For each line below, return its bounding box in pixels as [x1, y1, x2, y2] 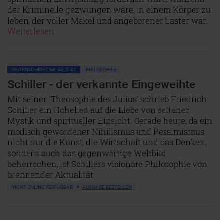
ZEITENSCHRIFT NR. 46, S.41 [11, 67, 76, 72]
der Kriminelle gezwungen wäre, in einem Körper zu [7, 4, 211, 15]
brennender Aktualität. [7, 169, 95, 180]
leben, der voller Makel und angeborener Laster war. [7, 15, 208, 26]
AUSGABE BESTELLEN [82, 184, 132, 190]
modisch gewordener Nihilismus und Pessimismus [7, 126, 204, 137]
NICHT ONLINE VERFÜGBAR [11, 184, 77, 190]
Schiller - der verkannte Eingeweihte [7, 78, 195, 91]
